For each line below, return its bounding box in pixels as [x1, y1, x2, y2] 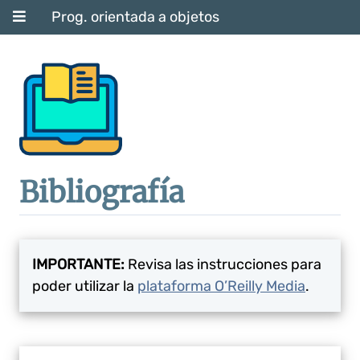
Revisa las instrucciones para [125, 256, 321, 274]
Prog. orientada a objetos [51, 8, 219, 26]
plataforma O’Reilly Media [137, 277, 305, 296]
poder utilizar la [32, 277, 137, 296]
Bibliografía [19, 174, 184, 211]
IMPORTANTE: [32, 256, 125, 274]
